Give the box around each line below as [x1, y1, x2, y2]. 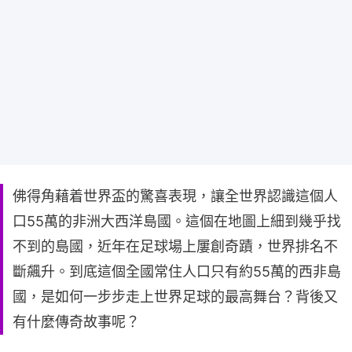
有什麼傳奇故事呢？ [13, 313, 140, 330]
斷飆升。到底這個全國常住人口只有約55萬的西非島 [13, 262, 341, 280]
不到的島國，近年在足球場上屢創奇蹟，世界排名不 [13, 237, 338, 255]
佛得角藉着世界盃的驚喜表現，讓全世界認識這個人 [13, 187, 338, 204]
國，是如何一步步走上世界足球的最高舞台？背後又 [13, 288, 338, 305]
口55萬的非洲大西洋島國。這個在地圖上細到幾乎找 [13, 212, 341, 229]
